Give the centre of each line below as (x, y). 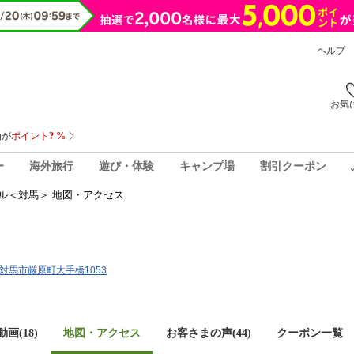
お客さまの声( (201, 333)
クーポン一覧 (310, 333)
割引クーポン (293, 166)
